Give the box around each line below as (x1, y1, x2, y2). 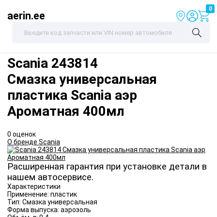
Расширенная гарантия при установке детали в (7, 161, 207, 172)
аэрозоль (61, 206, 91, 214)
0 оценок (7, 130, 36, 139)
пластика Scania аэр (7, 87, 137, 103)
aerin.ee (7, 10, 45, 22)
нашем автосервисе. (7, 172, 93, 183)
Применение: (7, 190, 50, 199)
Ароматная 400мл (7, 103, 124, 119)
